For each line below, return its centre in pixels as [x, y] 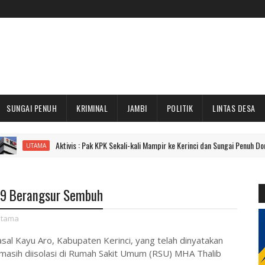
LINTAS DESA [234, 108]
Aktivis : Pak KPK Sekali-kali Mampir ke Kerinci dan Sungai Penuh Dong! [126, 145]
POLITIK [180, 108]
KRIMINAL [92, 108]
